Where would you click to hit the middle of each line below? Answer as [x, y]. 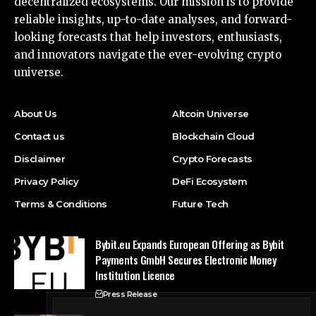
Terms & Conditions [61, 203]
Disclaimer [40, 158]
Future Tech [200, 203]
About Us [36, 113]
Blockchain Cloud [213, 136]
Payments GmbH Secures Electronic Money [186, 259]
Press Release [129, 294]
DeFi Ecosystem [210, 181]
